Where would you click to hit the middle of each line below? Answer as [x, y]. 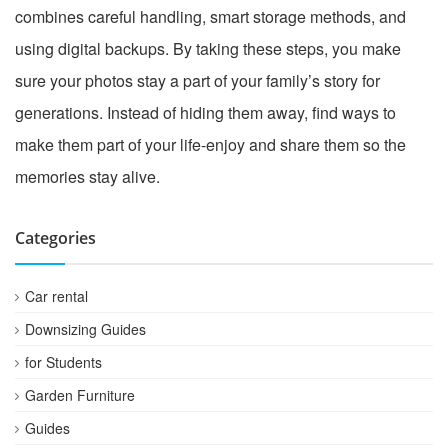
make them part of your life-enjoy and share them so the [210, 144]
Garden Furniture [80, 394]
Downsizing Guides [85, 328]
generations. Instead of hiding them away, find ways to [205, 112]
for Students [63, 361]
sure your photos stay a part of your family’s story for [197, 80]
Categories [55, 237]
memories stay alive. [87, 176]
